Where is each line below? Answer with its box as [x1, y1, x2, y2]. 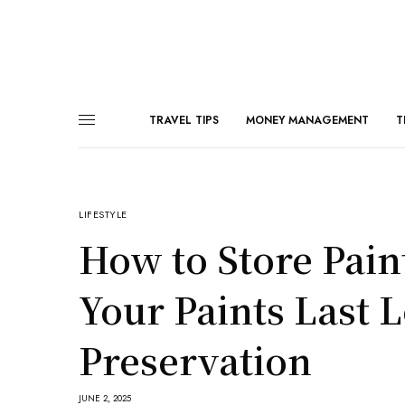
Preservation [79, 333, 312, 385]
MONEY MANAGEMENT [246, 111, 369, 128]
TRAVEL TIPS [149, 111, 219, 128]
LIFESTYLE [79, 206, 127, 221]
